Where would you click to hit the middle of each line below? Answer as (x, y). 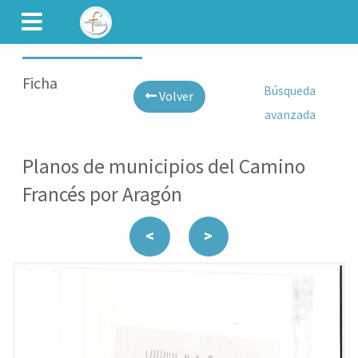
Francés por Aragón (102, 195)
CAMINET (140, 11)
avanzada (290, 115)
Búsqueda (290, 91)
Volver (175, 96)
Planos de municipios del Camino (164, 167)
